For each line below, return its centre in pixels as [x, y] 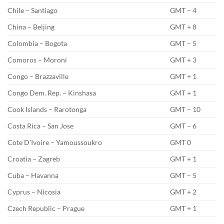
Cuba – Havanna [33, 175]
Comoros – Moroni [37, 59]
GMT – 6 [183, 125]
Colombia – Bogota [37, 43]
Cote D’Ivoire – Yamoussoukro [55, 142]
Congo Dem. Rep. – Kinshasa [52, 92]
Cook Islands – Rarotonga [47, 109]
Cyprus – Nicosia [34, 191]
